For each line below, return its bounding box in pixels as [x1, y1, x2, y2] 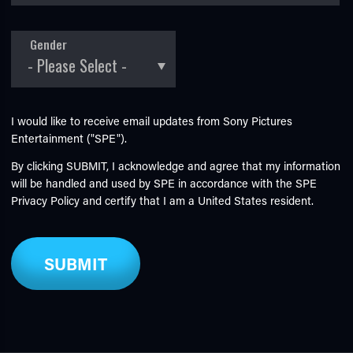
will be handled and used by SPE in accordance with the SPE [11, 176, 318, 191]
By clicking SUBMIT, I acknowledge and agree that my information [11, 158, 341, 174]
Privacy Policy [11, 193, 80, 209]
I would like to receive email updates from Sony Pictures [11, 113, 293, 128]
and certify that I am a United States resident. [80, 193, 314, 209]
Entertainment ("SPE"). [11, 130, 128, 146]
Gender [29, 35, 67, 54]
